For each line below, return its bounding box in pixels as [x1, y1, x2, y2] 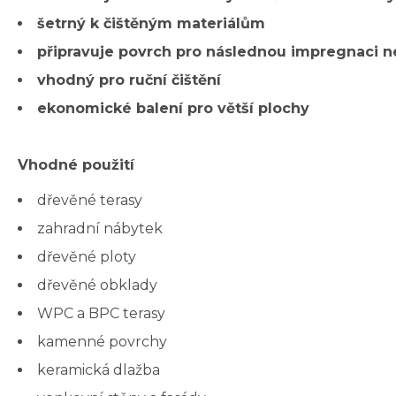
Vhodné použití [18, 156, 134, 174]
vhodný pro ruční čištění [37, 72, 221, 89]
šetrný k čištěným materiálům [37, 15, 265, 33]
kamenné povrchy [37, 333, 167, 351]
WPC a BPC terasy [37, 305, 165, 323]
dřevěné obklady [37, 277, 157, 294]
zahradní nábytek [37, 220, 163, 238]
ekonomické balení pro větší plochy [37, 100, 309, 118]
